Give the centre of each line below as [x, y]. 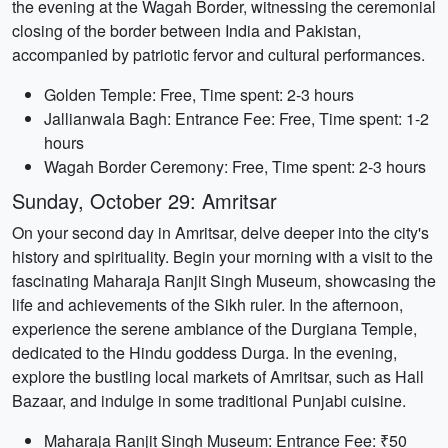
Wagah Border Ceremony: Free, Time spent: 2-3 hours [235, 166]
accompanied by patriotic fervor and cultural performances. [218, 54]
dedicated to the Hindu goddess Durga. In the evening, [204, 352]
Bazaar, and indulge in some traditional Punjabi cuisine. [209, 400]
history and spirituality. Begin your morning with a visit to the [222, 256]
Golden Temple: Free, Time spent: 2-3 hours [199, 94]
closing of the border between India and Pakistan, [186, 30]
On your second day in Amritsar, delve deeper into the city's [220, 232]
